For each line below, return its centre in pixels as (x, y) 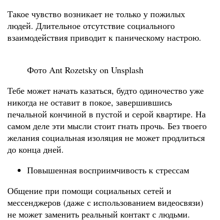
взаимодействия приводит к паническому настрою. (104, 38)
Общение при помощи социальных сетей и (89, 191)
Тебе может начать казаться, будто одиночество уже (106, 91)
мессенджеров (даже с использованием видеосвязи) (105, 203)
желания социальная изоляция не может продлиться (106, 138)
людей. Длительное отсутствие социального (91, 26)
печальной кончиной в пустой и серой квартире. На (107, 114)
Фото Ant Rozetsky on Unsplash (85, 70)
